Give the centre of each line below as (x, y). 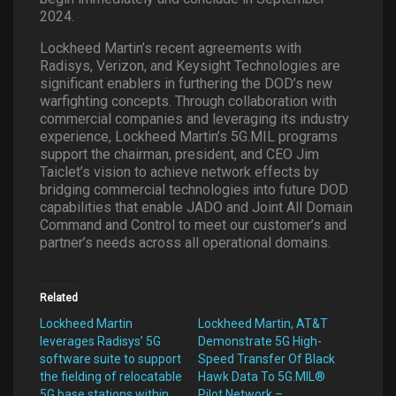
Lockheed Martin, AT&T (263, 323)
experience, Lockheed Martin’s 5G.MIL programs (189, 136)
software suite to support (110, 358)
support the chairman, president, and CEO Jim (179, 154)
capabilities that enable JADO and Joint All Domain (196, 207)
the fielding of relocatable (111, 376)
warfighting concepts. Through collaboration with (188, 101)
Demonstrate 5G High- (260, 341)
